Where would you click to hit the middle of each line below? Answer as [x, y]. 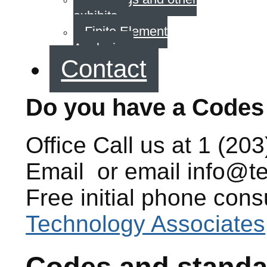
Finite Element [126, 32]
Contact [104, 69]
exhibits [96, 15]
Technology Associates [146, 224]
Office [56, 145]
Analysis [98, 48]
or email [139, 172]
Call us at [146, 145]
